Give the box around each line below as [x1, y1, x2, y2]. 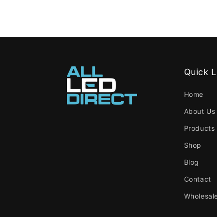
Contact [184, 175, 211, 183]
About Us [184, 107, 216, 115]
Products [184, 124, 215, 132]
